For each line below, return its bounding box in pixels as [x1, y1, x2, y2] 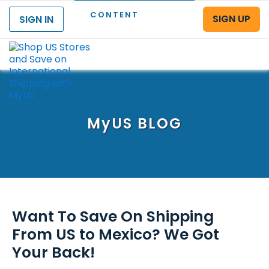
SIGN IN [19, 13, 53, 26]
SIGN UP [213, 12, 250, 26]
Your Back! [12, 242, 95, 263]
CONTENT [90, 9, 139, 20]
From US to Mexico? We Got [12, 224, 219, 245]
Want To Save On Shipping [12, 206, 214, 227]
